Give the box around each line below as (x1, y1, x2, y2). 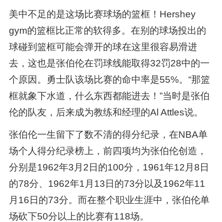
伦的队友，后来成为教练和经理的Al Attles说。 (8, 107, 203, 118)
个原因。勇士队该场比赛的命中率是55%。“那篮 (8, 74, 210, 85)
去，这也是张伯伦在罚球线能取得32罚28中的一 (8, 58, 210, 69)
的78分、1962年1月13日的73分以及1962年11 (8, 178, 205, 189)
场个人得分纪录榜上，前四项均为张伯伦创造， (8, 146, 207, 157)
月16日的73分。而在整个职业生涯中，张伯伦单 (8, 195, 210, 206)
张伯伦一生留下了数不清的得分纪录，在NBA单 (8, 129, 208, 140)
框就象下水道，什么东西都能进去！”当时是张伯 (8, 91, 210, 102)
